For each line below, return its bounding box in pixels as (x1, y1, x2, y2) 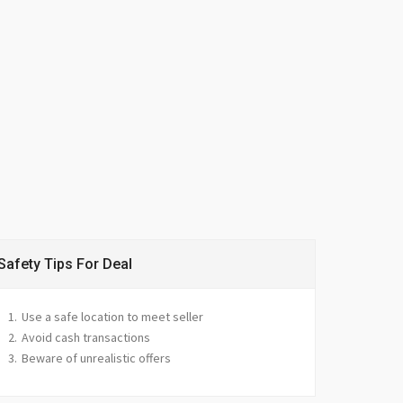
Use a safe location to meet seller (22, 309, 203, 325)
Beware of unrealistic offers (22, 350, 171, 366)
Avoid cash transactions (22, 329, 150, 345)
